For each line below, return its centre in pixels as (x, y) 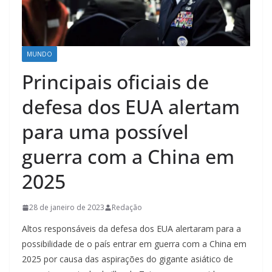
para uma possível (105, 132)
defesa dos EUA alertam (131, 107)
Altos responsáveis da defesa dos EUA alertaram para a (131, 229)
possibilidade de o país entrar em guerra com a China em (134, 244)
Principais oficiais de (115, 82)
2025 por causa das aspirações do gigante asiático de (127, 259)
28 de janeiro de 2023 (67, 208)
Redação (127, 208)
